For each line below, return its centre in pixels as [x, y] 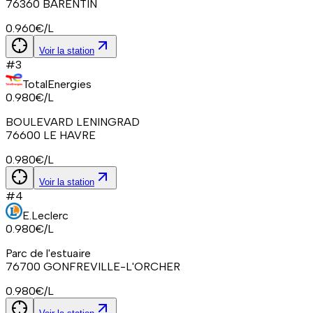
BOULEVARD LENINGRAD [73, 122]
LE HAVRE [70, 135]
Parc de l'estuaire [48, 253]
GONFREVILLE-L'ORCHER [112, 266]
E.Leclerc [45, 215]
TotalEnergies [57, 84]
